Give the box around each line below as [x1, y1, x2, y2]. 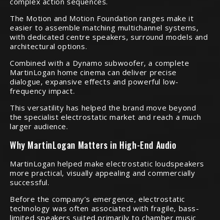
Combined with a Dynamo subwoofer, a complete [10, 58, 190, 68]
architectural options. [10, 41, 87, 51]
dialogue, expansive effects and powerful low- [10, 77, 179, 86]
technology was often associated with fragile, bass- [10, 203, 199, 213]
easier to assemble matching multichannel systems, [10, 23, 199, 32]
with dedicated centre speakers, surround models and [10, 32, 208, 42]
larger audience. [10, 121, 68, 131]
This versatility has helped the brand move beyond [10, 103, 196, 112]
